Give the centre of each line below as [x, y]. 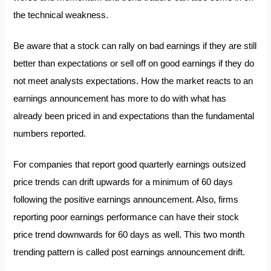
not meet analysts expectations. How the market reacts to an [133, 81]
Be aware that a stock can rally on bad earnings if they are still [135, 46]
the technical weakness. [61, 15]
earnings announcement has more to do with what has [120, 98]
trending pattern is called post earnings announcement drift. [129, 252]
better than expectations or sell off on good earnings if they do [134, 63]
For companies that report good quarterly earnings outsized [130, 164]
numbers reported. [51, 133]
